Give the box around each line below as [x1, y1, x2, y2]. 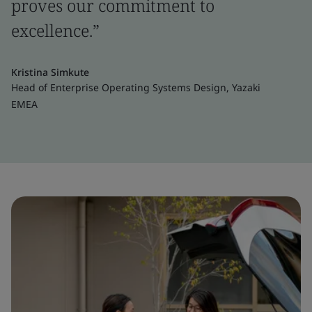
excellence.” [11, 18, 104, 42]
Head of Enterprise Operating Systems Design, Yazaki [11, 80, 260, 94]
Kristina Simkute [11, 65, 90, 79]
